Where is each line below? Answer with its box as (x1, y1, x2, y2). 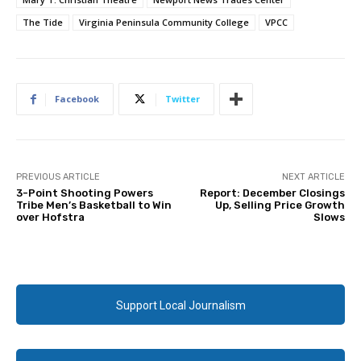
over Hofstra (16, 211, 85, 224)
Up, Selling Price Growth (214, 199, 345, 212)
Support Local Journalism (115, 299, 246, 313)
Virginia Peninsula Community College (79, 16, 249, 29)
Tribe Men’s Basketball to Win (16, 199, 172, 212)
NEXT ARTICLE (281, 172, 345, 183)
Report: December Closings (199, 187, 345, 200)
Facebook (55, 93, 99, 106)
